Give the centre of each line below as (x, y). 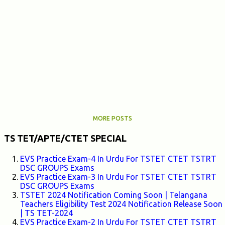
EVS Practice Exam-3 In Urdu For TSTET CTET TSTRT (118, 177)
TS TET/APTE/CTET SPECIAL (65, 138)
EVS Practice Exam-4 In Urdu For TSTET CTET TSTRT (118, 159)
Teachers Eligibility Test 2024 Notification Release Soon (121, 204)
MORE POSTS (113, 119)
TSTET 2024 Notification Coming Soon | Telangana (114, 195)
